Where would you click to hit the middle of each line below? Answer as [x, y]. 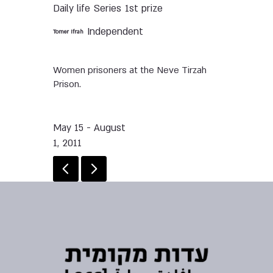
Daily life [72, 8]
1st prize [144, 8]
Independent [115, 31]
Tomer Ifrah [69, 32]
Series [108, 8]
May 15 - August [90, 128]
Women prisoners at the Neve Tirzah [130, 70]
